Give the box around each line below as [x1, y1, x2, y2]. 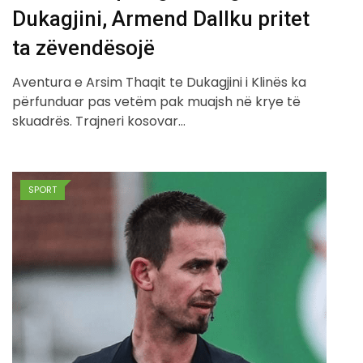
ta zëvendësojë [12, 35, 155, 60]
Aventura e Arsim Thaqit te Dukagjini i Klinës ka [12, 72, 306, 92]
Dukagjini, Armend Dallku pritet [12, 6, 310, 31]
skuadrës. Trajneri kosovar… [12, 111, 186, 130]
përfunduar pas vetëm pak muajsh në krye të [12, 92, 301, 111]
